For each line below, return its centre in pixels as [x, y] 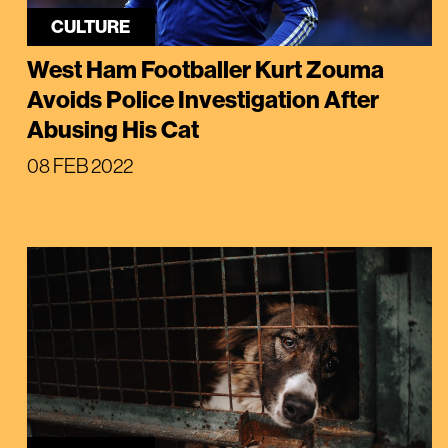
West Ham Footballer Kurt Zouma [205, 69]
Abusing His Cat [112, 129]
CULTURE [91, 27]
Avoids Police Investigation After [202, 99]
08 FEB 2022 [79, 166]
